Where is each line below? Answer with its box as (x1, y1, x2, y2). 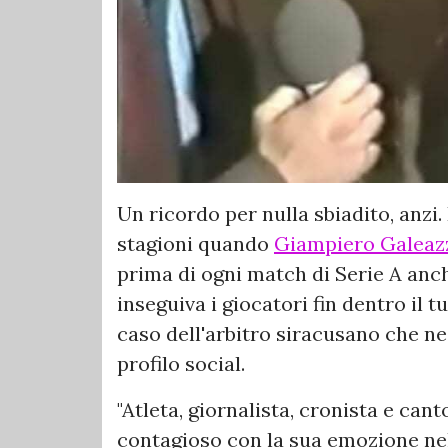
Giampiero (274, 231, 375, 257)
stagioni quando (117, 231, 274, 257)
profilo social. (117, 351, 245, 377)
